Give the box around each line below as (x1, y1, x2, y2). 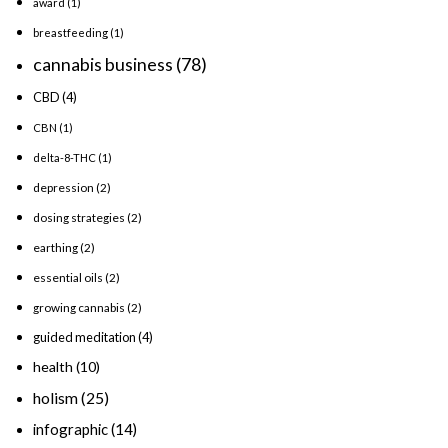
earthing (33, 239, 78, 255)
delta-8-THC (33, 150, 96, 164)
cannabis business (33, 52, 173, 75)
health (33, 357, 73, 375)
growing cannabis (33, 299, 125, 315)
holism (33, 387, 78, 407)
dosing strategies (33, 209, 125, 225)
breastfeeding (33, 25, 108, 39)
